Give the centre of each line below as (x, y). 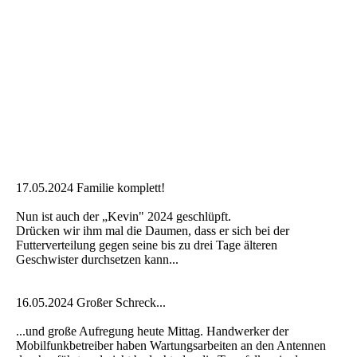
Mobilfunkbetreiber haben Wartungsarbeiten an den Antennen (171, 345)
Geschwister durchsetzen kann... (97, 259)
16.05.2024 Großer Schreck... (91, 302)
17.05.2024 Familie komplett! (90, 187)
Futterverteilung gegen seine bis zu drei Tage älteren (147, 245)
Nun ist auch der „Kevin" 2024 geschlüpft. (125, 216)
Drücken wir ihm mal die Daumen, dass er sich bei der (153, 230)
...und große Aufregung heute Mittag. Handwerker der (152, 331)
